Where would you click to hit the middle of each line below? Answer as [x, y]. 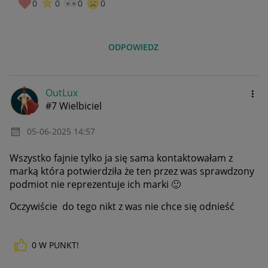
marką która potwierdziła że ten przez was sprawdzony [132, 171]
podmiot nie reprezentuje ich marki [90, 185]
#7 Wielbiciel [74, 106]
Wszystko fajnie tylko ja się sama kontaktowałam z [121, 158]
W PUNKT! [59, 245]
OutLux [62, 92]
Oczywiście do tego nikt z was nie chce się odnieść [123, 207]
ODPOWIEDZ [134, 47]
